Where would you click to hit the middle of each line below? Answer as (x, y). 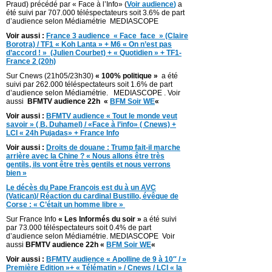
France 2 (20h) (31, 62)
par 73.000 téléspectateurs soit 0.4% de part (79, 228)
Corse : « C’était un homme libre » (66, 205)
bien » (16, 173)
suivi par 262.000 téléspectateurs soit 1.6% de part (89, 85)
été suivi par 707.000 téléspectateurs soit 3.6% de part (95, 13)
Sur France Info (32, 219)
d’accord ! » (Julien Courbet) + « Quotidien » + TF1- (94, 53)
